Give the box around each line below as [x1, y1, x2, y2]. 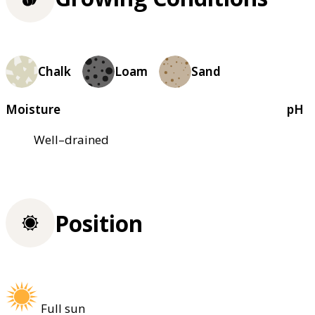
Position [55, 207, 143, 238]
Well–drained [34, 131, 109, 148]
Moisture [6, 101, 60, 117]
